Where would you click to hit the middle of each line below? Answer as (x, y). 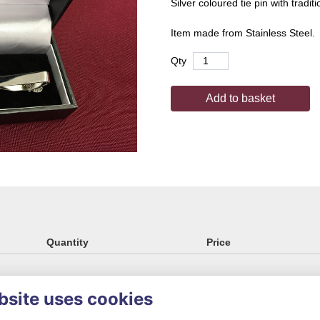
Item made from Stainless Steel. (243, 33)
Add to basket (240, 98)
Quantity (68, 242)
